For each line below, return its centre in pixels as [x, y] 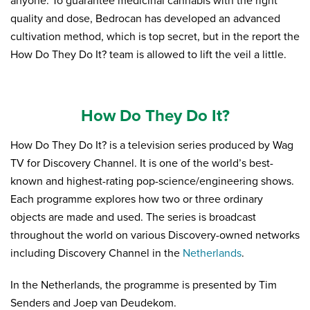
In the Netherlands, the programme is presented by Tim [144, 285]
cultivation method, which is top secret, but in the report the [155, 37]
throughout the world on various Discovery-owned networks [155, 236]
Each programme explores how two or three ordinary [137, 200]
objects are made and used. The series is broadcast [133, 218]
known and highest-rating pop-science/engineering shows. [152, 182]
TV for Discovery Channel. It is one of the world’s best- [142, 164]
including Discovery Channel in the [97, 254]
